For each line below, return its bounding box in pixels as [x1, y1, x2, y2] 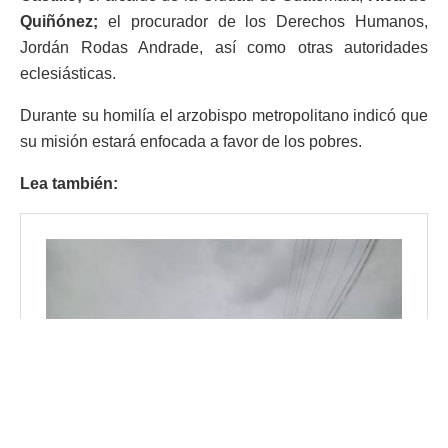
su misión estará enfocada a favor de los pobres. [20, 133, 362, 151]
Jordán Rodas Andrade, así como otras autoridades [20, 39, 428, 57]
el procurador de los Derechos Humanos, [98, 13, 428, 31]
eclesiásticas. [20, 65, 116, 83]
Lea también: [20, 175, 118, 193]
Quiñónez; [20, 13, 98, 31]
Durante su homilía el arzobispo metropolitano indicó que [20, 107, 428, 125]
